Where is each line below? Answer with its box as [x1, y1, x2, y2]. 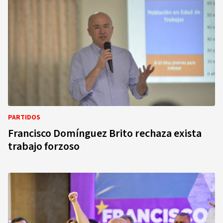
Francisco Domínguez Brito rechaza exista [8, 125, 202, 141]
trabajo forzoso [8, 138, 80, 154]
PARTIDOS [8, 112, 40, 122]
